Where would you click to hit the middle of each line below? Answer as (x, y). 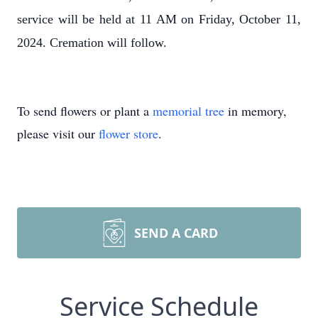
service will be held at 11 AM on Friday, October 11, (159, 19)
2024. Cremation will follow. (92, 43)
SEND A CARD (176, 233)
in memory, (256, 111)
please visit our (58, 133)
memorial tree (188, 111)
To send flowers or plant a (85, 111)
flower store (128, 133)
